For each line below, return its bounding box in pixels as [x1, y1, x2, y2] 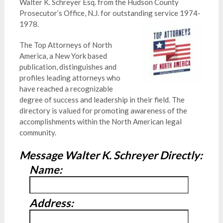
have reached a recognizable [19, 84, 113, 93]
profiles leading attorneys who [19, 73, 120, 82]
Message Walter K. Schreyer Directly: [19, 148, 203, 162]
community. [19, 128, 56, 137]
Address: [29, 196, 74, 210]
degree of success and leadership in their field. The [19, 95, 185, 104]
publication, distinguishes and [19, 62, 116, 71]
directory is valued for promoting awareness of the [19, 106, 187, 115]
